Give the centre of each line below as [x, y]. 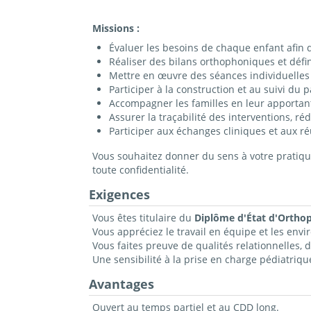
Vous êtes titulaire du [143, 218]
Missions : [116, 28]
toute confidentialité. [140, 170]
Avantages [121, 284]
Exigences [119, 195]
